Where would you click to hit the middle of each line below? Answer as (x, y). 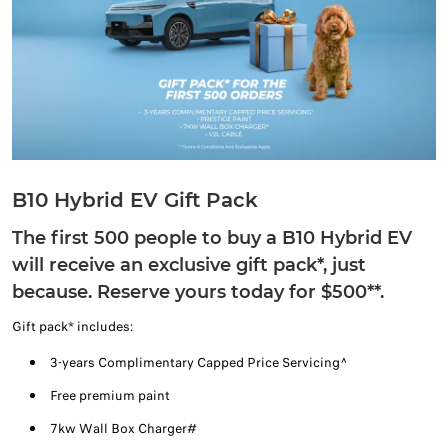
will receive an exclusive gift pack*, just (189, 265)
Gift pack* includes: (72, 327)
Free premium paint (110, 396)
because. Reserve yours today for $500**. (198, 292)
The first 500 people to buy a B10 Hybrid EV (212, 238)
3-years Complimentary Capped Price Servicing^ (199, 363)
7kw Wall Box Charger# (123, 429)
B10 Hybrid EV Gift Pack (135, 200)
